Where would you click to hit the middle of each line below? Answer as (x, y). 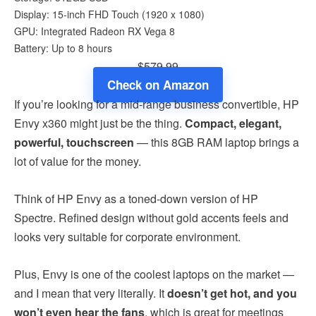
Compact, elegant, (233, 123)
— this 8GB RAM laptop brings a (217, 142)
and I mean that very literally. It (91, 293)
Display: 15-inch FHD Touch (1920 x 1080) (109, 14)
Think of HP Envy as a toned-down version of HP (136, 198)
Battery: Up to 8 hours (63, 48)
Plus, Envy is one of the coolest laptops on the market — (154, 274)
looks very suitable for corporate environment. (127, 236)
